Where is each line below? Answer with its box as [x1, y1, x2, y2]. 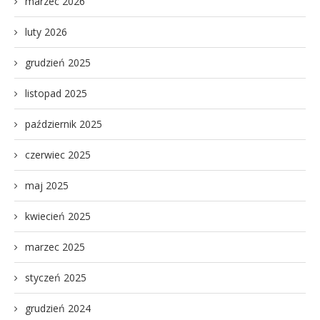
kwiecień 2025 [25, 209, 91, 223]
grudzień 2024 [25, 301, 91, 315]
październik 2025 [25, 116, 102, 131]
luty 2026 [25, 24, 67, 39]
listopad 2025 [25, 86, 87, 100]
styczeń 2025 [25, 270, 86, 284]
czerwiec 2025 [25, 147, 91, 161]
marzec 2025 [25, 239, 85, 254]
